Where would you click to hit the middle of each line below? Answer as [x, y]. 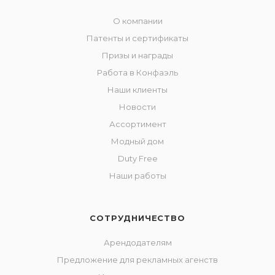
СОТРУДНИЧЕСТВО [137, 218]
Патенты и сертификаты [137, 38]
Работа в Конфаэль [137, 72]
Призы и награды [137, 55]
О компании [137, 21]
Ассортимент [137, 124]
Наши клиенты [137, 90]
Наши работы [137, 176]
